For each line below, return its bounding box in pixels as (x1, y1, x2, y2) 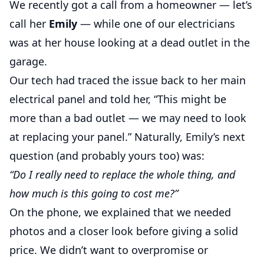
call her (9, 16, 49, 31)
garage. (9, 54, 47, 68)
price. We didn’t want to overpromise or (9, 243, 208, 257)
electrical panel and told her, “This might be (9, 92, 226, 106)
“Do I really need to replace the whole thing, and (9, 167, 235, 181)
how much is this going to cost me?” (9, 186, 178, 200)
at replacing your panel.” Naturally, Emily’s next (9, 130, 245, 144)
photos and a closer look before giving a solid (9, 224, 238, 238)
